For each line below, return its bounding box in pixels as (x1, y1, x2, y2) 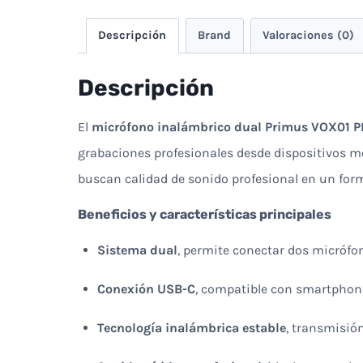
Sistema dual (97, 241, 177, 258)
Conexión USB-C (97, 280, 195, 297)
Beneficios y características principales (78, 206, 331, 222)
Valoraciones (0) (262, 28, 354, 42)
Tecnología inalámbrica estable (97, 319, 286, 335)
